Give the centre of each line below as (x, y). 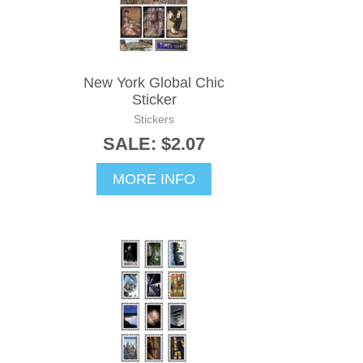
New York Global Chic (154, 82)
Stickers (154, 119)
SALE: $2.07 (154, 143)
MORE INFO (154, 179)
